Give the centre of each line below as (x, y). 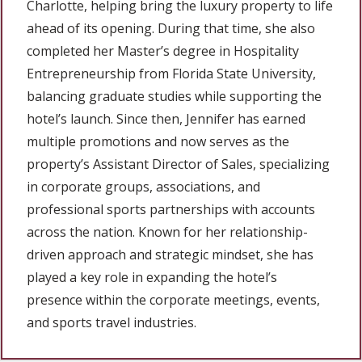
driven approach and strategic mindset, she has (170, 254)
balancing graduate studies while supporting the (174, 96)
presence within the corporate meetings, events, (173, 299)
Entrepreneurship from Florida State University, (171, 73)
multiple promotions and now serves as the (158, 141)
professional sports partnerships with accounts (171, 209)
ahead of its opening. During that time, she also (171, 28)
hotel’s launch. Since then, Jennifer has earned (166, 118)
